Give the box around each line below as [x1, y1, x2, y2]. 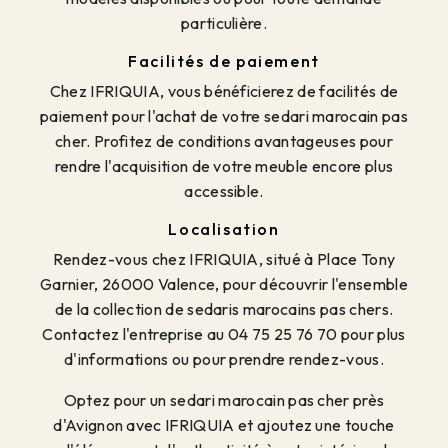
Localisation [168, 218, 280, 239]
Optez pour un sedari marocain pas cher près [63, 389, 385, 410]
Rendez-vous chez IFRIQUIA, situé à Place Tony [52, 248, 396, 269]
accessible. [184, 180, 264, 201]
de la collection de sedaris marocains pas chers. [54, 298, 394, 319]
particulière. [180, 12, 268, 33]
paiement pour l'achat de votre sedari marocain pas [40, 105, 409, 126]
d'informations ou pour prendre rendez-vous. [64, 348, 384, 369]
